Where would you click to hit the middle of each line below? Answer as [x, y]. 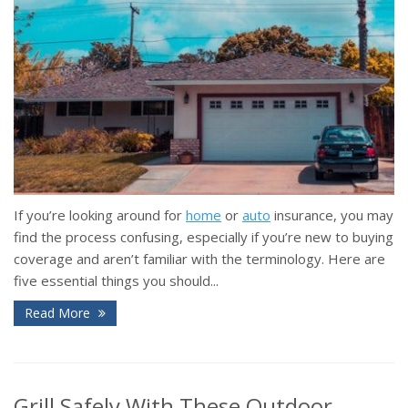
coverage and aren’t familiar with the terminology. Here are [199, 259]
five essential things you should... [116, 281]
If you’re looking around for [100, 215]
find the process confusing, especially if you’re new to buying [204, 237]
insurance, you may [332, 215]
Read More [59, 313]
